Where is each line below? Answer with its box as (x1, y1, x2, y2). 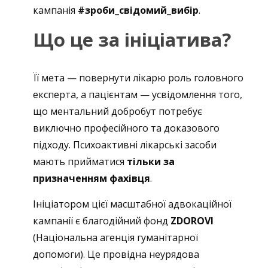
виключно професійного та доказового (33, 121, 220, 135)
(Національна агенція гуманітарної (33, 230, 198, 244)
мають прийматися (33, 154, 127, 168)
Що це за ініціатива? (33, 26, 231, 52)
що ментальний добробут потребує (33, 104, 202, 118)
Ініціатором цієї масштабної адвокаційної (33, 197, 232, 211)
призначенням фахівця (33, 171, 150, 185)
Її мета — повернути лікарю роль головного (33, 71, 243, 84)
